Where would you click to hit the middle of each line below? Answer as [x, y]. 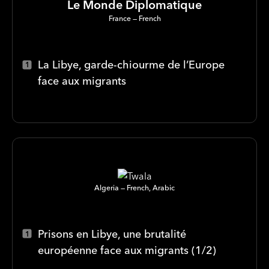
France [119, 19]
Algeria [107, 187]
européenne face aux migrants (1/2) [127, 250]
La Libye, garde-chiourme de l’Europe [131, 65]
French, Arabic [151, 187]
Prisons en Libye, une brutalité [112, 234]
